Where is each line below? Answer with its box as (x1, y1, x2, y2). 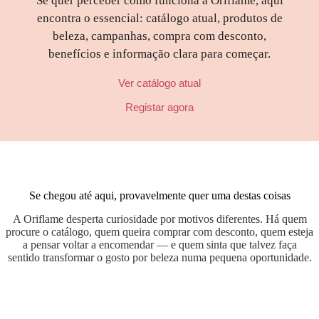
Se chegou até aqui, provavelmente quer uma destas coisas (28, 189, 291, 202)
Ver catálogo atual (118, 77, 201, 89)
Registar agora (125, 101, 194, 113)
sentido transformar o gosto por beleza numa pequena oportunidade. (7, 251, 312, 263)
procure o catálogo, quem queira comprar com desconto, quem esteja (6, 226, 313, 238)
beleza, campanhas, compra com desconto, (53, 29, 266, 43)
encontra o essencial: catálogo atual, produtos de (36, 11, 283, 25)
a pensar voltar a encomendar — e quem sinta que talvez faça (22, 239, 297, 251)
